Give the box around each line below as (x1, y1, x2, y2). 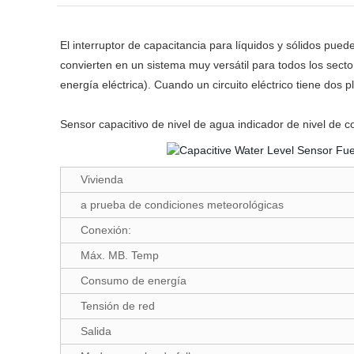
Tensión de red (81, 299, 155, 312)
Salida (81, 325, 111, 337)
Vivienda (81, 173, 123, 186)
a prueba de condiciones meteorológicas (81, 198, 284, 211)
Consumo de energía (81, 274, 186, 287)
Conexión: (81, 224, 131, 236)
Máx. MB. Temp (81, 249, 159, 262)
